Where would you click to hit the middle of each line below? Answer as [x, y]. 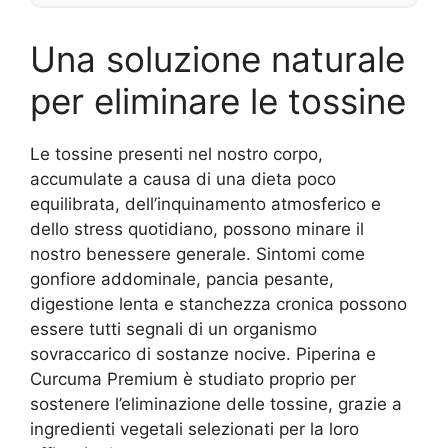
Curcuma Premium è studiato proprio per [193, 379]
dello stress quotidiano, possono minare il [197, 229]
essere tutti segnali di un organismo [173, 329]
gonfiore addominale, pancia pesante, [182, 279]
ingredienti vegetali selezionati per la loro [194, 429]
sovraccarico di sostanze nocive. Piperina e [203, 354]
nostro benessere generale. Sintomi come [197, 254]
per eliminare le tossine [218, 101]
